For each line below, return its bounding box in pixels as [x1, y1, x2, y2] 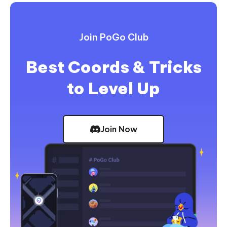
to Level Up [67, 78, 160, 99]
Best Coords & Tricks [25, 57, 202, 78]
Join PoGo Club [79, 31, 148, 44]
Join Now [100, 124, 137, 135]
